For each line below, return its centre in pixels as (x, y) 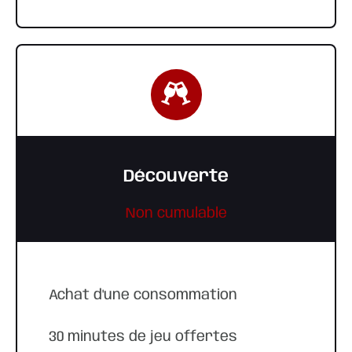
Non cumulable (176, 214)
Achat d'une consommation (143, 295)
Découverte (176, 177)
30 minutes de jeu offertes (143, 337)
